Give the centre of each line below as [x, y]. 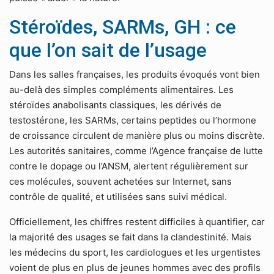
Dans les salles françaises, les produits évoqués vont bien [135, 74]
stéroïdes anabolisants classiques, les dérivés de [115, 105]
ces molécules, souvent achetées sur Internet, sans [120, 181]
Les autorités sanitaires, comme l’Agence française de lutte [136, 151]
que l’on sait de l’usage [108, 50]
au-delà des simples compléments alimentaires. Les [121, 90]
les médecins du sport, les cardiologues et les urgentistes [135, 252]
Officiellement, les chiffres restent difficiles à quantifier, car [137, 222]
